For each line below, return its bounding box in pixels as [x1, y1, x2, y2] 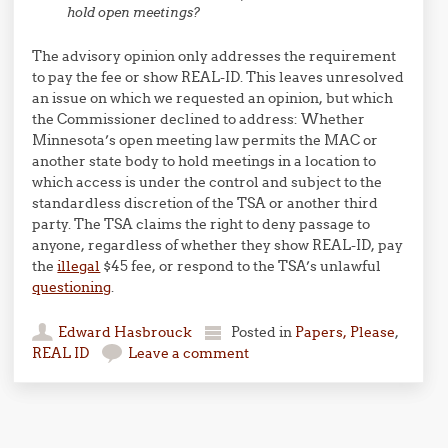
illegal [57, 256, 101, 275]
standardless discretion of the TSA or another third [32, 193, 379, 212]
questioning [32, 277, 112, 296]
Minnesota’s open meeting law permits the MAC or [32, 130, 379, 149]
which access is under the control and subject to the [32, 172, 383, 191]
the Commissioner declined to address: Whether [32, 109, 366, 128]
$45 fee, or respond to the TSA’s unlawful [100, 256, 382, 275]
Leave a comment [128, 343, 250, 362]
